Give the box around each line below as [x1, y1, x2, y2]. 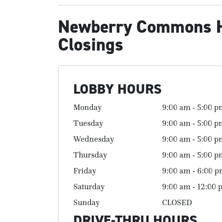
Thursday [73, 150, 107, 160]
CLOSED [162, 197, 192, 207]
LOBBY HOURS [73, 80, 162, 98]
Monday [73, 102, 102, 112]
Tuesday [73, 118, 103, 128]
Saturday [73, 181, 105, 191]
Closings [58, 33, 123, 56]
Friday [73, 166, 96, 175]
